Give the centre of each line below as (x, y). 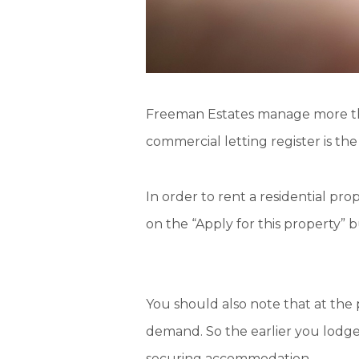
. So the (226, 332)
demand (173, 332)
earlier (273, 332)
